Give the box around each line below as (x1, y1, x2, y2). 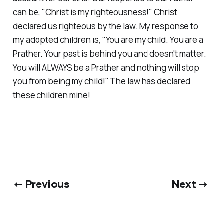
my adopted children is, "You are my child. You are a (12, 34, 203, 45)
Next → (171, 177, 209, 191)
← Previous (12, 177, 70, 191)
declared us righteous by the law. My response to (12, 20, 198, 32)
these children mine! (12, 89, 90, 101)
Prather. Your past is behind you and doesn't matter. (12, 47, 206, 59)
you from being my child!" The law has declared (12, 75, 190, 87)
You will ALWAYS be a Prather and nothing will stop (12, 61, 199, 73)
